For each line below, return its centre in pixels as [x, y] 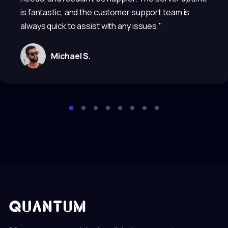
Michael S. [71, 56]
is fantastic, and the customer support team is [105, 12]
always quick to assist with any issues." [91, 26]
